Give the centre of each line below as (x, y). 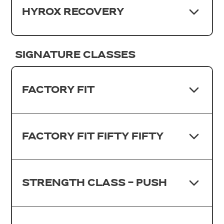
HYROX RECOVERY (73, 12)
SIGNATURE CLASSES (75, 55)
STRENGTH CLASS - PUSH (95, 183)
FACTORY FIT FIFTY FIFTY (93, 136)
